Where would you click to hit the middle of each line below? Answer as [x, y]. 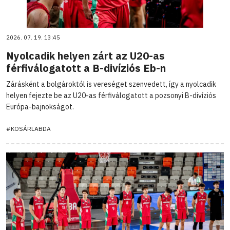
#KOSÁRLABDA [28, 128]
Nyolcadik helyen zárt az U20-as [85, 55]
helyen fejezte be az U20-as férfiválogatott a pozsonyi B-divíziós [111, 95]
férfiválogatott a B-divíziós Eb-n [86, 68]
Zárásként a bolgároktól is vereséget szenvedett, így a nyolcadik [111, 84]
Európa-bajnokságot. [40, 107]
